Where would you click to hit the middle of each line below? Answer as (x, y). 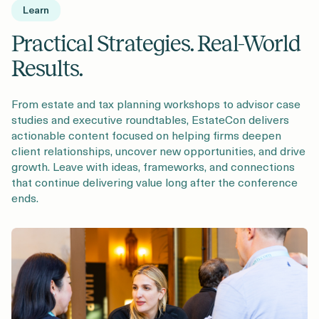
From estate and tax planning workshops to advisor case (156, 103)
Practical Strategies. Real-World (156, 43)
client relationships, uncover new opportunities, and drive (158, 150)
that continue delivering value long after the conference (155, 181)
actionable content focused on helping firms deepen (146, 134)
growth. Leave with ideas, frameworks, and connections (153, 166)
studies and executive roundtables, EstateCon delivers (150, 119)
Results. (47, 68)
